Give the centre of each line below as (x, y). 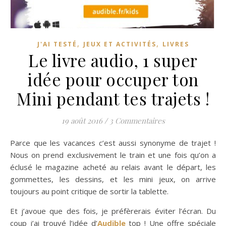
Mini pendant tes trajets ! (113, 98)
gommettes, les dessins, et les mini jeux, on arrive (113, 179)
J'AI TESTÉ (57, 44)
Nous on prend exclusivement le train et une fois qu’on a (113, 155)
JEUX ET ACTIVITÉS (120, 44)
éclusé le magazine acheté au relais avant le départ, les (113, 167)
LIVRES (176, 44)
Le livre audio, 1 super (113, 60)
